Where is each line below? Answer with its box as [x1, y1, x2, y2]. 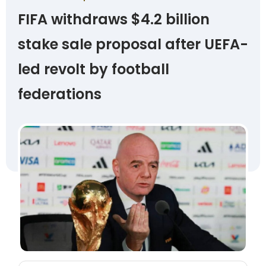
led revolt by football [18, 59, 169, 79]
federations [18, 84, 102, 104]
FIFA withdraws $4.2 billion [18, 9, 210, 29]
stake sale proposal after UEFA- [18, 34, 248, 54]
